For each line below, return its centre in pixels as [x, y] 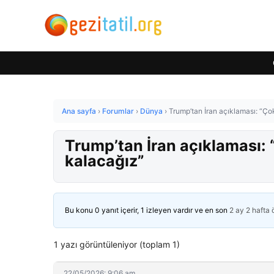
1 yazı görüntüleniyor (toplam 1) [117, 244]
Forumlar [118, 111]
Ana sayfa [79, 111]
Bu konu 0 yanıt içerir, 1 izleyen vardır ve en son [147, 210]
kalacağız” [105, 161]
